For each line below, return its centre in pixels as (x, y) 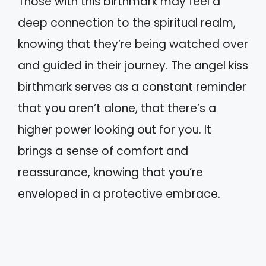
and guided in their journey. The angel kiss (133, 65)
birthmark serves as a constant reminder (132, 87)
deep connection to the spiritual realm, (127, 23)
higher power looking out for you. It (115, 129)
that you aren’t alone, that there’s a (117, 108)
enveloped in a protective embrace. (119, 194)
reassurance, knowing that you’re (110, 172)
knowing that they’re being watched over (133, 44)
